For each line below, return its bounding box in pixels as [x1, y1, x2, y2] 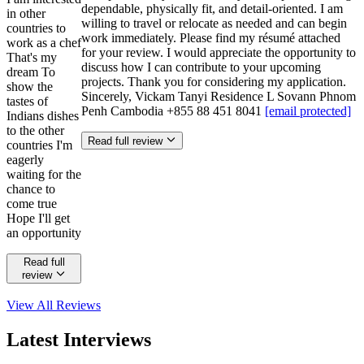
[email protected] [265, 104, 351, 119]
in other [6, 6, 45, 21]
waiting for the [6, 167, 81, 182]
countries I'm [6, 138, 72, 153]
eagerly [6, 153, 44, 167]
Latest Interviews [6, 329, 151, 351]
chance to [6, 182, 55, 197]
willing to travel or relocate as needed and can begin [81, 16, 347, 31]
